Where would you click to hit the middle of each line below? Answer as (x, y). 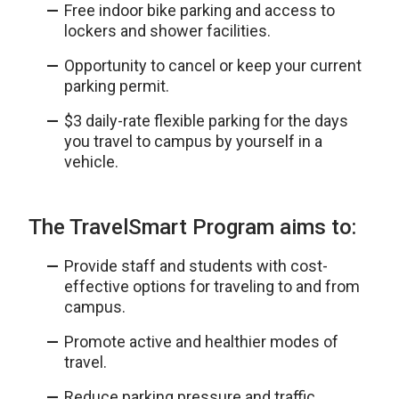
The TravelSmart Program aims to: (192, 227)
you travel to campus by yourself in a (193, 141)
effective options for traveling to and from (212, 286)
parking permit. (117, 86)
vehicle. (91, 162)
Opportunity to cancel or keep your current (213, 65)
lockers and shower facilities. (167, 31)
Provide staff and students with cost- (196, 266)
